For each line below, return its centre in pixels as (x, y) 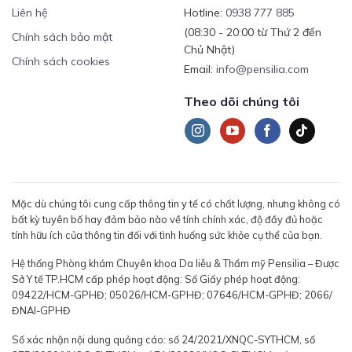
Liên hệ (29, 12)
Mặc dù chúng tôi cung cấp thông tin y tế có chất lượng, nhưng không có (176, 203)
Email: (200, 69)
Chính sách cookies (60, 61)
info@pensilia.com (262, 69)
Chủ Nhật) (209, 49)
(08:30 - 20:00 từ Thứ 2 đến (252, 32)
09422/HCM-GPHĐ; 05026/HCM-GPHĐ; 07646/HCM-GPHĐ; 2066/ (172, 295)
